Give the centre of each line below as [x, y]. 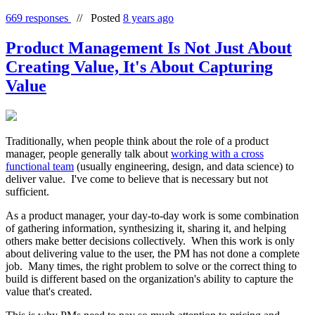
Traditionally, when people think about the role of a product [137, 141]
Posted [107, 18]
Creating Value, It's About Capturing [139, 66]
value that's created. [49, 291]
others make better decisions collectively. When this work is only [150, 240]
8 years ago [148, 18]
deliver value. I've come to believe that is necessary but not [137, 179]
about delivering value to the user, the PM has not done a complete [153, 253]
